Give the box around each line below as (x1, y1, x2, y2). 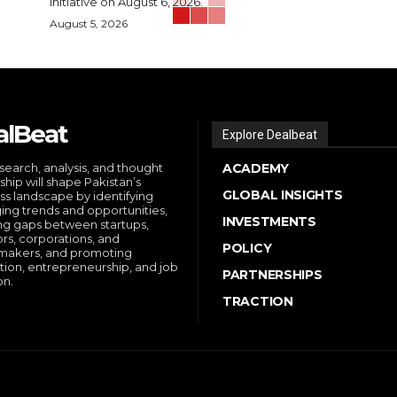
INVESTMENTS (222, 213, 316, 230)
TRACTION (222, 292, 293, 309)
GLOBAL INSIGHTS (222, 186, 343, 203)
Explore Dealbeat (222, 127, 317, 142)
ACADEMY (222, 160, 289, 176)
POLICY (222, 239, 272, 256)
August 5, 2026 (50, 16, 128, 30)
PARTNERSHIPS (222, 266, 323, 283)
